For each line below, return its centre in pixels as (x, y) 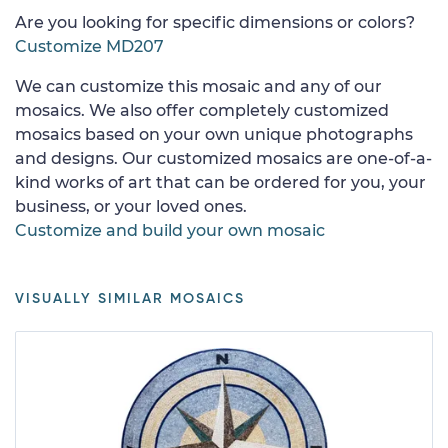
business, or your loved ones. (131, 206)
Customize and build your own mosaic (170, 230)
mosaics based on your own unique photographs (214, 134)
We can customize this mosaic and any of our (198, 86)
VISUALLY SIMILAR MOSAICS (130, 298)
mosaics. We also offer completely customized (202, 110)
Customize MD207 (89, 46)
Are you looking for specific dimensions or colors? (215, 22)
